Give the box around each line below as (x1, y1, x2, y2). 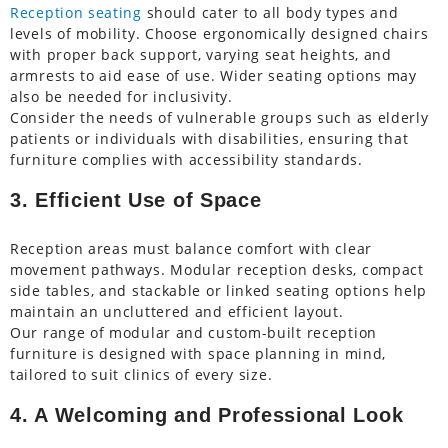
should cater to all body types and (141, 3, 399, 23)
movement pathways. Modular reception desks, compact (10, 260, 424, 280)
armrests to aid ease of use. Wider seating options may (10, 66, 417, 86)
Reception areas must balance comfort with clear (10, 239, 372, 259)
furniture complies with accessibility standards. (10, 150, 363, 170)
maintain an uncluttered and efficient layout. (10, 302, 344, 322)
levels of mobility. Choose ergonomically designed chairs (10, 24, 429, 44)
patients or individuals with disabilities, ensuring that (10, 129, 409, 149)
